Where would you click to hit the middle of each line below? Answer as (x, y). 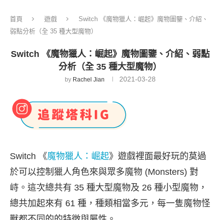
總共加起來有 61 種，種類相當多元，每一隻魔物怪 (110, 204)
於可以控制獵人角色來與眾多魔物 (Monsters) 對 (104, 172)
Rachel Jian (88, 80)
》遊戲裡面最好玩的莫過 (158, 156)
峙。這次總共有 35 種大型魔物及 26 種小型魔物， (109, 188)
